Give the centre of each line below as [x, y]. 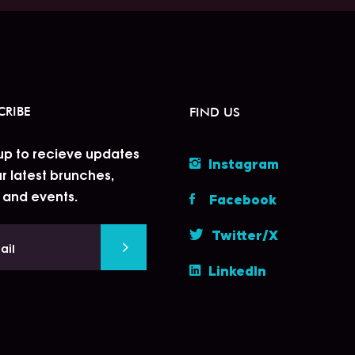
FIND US [215, 112]
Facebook [240, 200]
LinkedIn [237, 272]
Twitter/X [245, 236]
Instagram [244, 165]
